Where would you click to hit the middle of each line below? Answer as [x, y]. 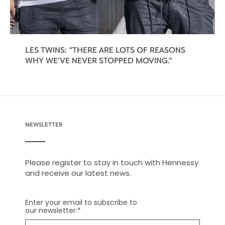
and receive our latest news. [78, 173]
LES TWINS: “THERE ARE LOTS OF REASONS [105, 50]
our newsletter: [51, 211]
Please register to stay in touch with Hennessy [111, 163]
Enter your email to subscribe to [81, 203]
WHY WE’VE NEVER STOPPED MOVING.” [99, 60]
